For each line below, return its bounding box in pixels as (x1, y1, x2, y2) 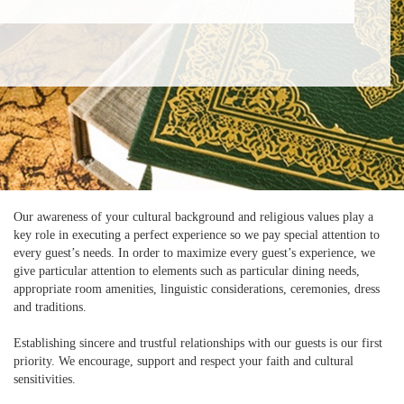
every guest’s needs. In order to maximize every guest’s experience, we (14, 246, 375, 260)
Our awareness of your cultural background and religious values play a (14, 210, 373, 224)
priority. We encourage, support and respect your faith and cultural (14, 354, 353, 368)
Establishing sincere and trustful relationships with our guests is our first (14, 336, 382, 350)
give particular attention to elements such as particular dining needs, (14, 264, 360, 278)
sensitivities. (14, 372, 76, 386)
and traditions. (14, 300, 87, 314)
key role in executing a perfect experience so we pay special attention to (14, 228, 380, 242)
